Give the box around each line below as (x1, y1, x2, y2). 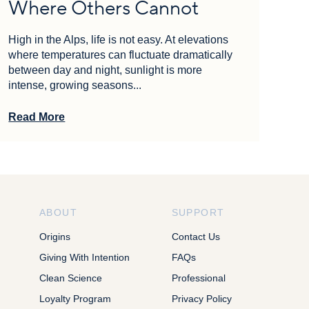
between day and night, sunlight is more (8, 63, 203, 76)
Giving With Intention (39, 251, 130, 263)
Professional (171, 272, 226, 283)
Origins (39, 230, 70, 242)
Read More (8, 110, 66, 123)
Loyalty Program (39, 292, 111, 304)
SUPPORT (171, 206, 225, 218)
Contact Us (171, 230, 220, 242)
